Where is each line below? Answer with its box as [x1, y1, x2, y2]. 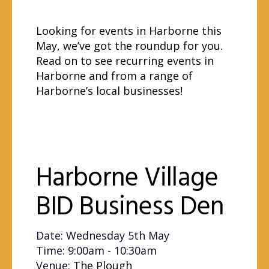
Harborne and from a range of [36, 68, 193, 83]
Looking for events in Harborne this [36, 23, 222, 38]
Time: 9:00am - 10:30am [36, 243, 157, 258]
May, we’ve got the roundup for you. [36, 38, 223, 53]
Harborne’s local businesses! [36, 83, 183, 98]
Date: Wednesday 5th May [36, 228, 169, 243]
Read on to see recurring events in [36, 53, 214, 68]
